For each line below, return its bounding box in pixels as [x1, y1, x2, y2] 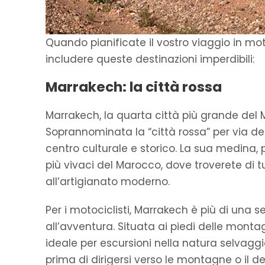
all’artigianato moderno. [46, 174, 170, 189]
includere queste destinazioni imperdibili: [46, 52, 254, 67]
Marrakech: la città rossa [46, 77, 222, 97]
